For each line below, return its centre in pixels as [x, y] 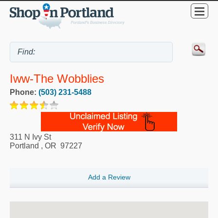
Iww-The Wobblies [57, 78]
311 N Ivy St [30, 137]
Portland [24, 145]
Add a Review [109, 177]
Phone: [24, 92]
